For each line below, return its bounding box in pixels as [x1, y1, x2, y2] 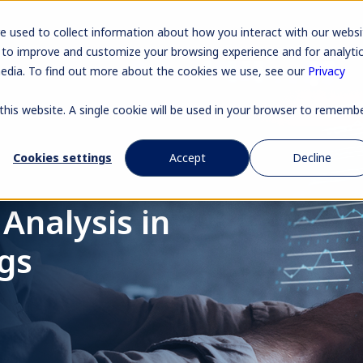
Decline [293, 150, 331, 166]
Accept [169, 150, 206, 166]
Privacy [308, 63, 345, 79]
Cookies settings [13, 150, 112, 166]
